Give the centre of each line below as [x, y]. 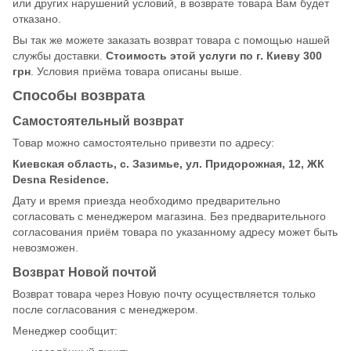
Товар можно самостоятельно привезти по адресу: [143, 142]
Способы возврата [79, 95]
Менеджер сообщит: [65, 330]
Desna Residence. [61, 179]
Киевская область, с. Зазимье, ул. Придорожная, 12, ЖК [168, 163]
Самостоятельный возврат [98, 120]
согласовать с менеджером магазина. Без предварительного [169, 216]
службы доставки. [58, 55]
